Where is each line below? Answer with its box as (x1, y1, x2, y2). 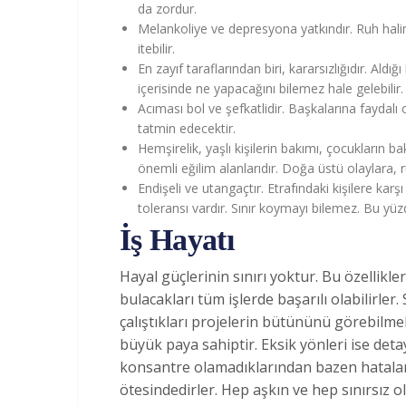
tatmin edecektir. (138, 119, 236, 137)
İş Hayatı (120, 222, 234, 256)
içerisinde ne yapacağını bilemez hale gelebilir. (138, 79, 403, 97)
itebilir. (138, 39, 175, 57)
